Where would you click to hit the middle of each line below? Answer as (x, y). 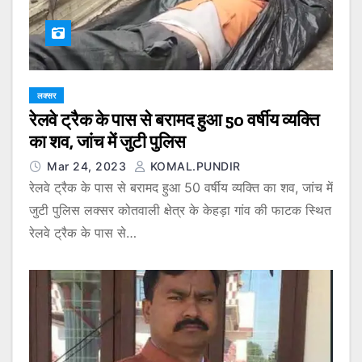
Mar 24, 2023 (88, 166)
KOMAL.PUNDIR (194, 166)
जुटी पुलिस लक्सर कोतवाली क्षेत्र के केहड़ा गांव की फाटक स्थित (180, 210)
